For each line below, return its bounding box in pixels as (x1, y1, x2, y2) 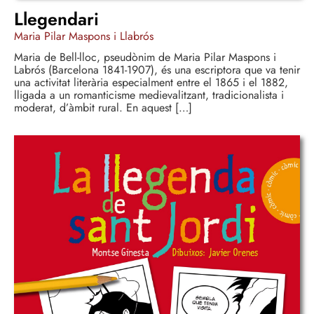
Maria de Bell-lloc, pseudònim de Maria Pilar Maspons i (14, 49, 276, 66)
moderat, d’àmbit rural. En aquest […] (14, 100, 192, 116)
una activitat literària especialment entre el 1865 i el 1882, (14, 74, 288, 91)
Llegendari (14, 6, 99, 32)
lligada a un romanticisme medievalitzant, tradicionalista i (14, 87, 284, 104)
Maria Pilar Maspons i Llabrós (14, 28, 153, 45)
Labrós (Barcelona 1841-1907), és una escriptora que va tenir (14, 62, 300, 78)
